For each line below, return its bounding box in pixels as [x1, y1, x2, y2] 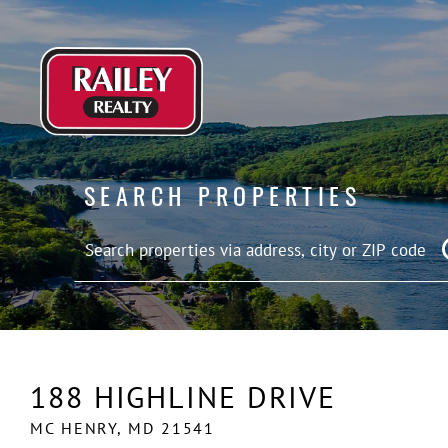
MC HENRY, [30, 418, 129, 438]
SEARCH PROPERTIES [83, 177, 362, 213]
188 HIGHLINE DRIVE [30, 377, 337, 416]
